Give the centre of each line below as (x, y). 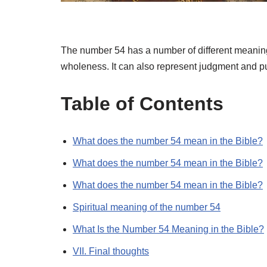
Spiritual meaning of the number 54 (147, 207)
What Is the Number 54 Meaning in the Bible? (168, 229)
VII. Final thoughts (111, 252)
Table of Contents (142, 104)
